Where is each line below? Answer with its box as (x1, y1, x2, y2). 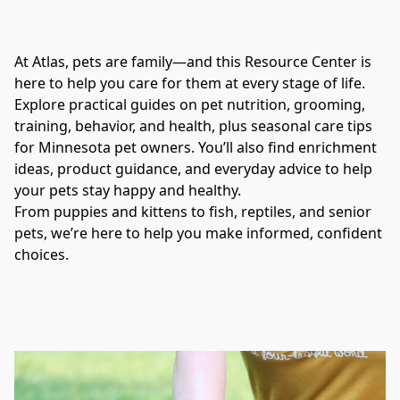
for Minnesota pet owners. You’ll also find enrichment (14, 137, 377, 158)
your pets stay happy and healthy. (14, 180, 241, 201)
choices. (14, 245, 69, 265)
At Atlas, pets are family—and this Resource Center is (14, 52, 371, 72)
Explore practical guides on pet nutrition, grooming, (14, 95, 365, 115)
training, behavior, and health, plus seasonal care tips (14, 116, 372, 137)
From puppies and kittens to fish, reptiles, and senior (14, 202, 371, 222)
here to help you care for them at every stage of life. (14, 73, 365, 94)
